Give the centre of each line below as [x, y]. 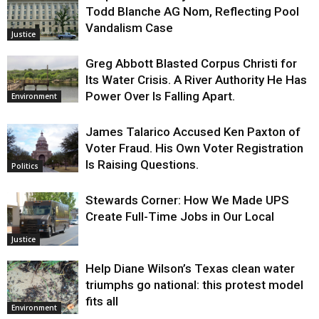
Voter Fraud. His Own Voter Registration [194, 148]
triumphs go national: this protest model [194, 284]
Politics [25, 166]
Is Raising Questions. [142, 164]
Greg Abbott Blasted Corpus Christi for [191, 63]
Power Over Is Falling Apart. [160, 96]
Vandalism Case [129, 27]
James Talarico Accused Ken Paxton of [193, 131]
